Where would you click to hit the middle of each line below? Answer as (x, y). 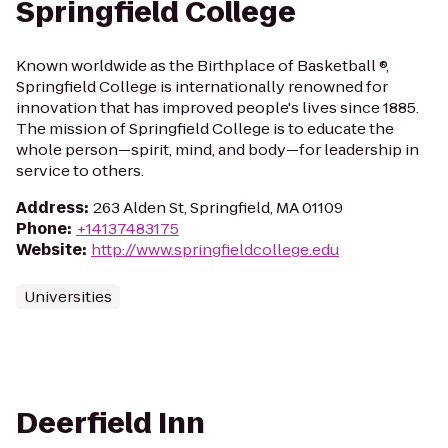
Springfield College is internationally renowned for (202, 86)
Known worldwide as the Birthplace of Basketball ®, (202, 65)
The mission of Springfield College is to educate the (205, 128)
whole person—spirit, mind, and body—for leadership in (217, 149)
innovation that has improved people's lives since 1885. (217, 107)
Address (50, 207)
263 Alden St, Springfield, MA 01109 (218, 207)
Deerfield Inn (110, 423)
